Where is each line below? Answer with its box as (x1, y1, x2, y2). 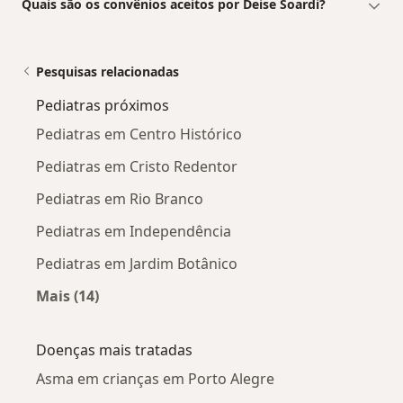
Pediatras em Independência (36, 221, 231, 242)
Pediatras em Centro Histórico (36, 124, 242, 145)
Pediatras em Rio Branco (36, 189, 203, 210)
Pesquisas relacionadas (36, 63, 179, 81)
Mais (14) (36, 286, 99, 307)
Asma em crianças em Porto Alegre (36, 369, 274, 390)
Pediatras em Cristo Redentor (36, 157, 237, 177)
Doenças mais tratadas (36, 340, 193, 361)
